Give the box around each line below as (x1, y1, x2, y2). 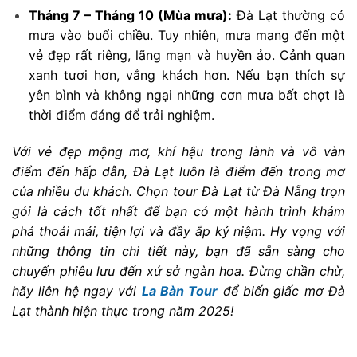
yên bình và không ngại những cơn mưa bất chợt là (28, 87, 345, 104)
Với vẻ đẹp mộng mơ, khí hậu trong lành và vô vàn (12, 143, 345, 160)
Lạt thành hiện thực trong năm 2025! (12, 303, 233, 320)
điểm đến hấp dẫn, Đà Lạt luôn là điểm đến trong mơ (12, 163, 345, 180)
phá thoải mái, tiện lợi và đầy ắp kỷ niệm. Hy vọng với (12, 223, 345, 240)
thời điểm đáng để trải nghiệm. (28, 107, 214, 124)
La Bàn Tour (141, 283, 218, 300)
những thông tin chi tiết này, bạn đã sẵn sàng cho (12, 243, 345, 260)
